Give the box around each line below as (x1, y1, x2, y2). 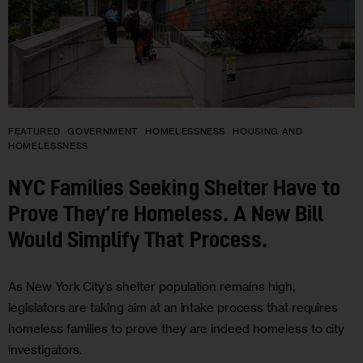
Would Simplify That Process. (8, 230, 272, 253)
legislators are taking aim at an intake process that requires (8, 300, 339, 316)
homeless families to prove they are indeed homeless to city (8, 321, 345, 337)
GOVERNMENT (67, 126, 139, 138)
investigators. (8, 342, 83, 358)
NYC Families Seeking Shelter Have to (8, 178, 340, 201)
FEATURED (8, 126, 61, 138)
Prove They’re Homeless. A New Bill (8, 204, 323, 227)
